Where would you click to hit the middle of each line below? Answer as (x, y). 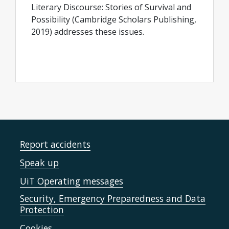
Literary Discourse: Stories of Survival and (111, 7)
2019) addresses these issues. (90, 32)
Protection (42, 210)
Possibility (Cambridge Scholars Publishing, (114, 19)
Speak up (39, 163)
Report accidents (55, 144)
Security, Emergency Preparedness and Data (113, 198)
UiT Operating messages (72, 181)
